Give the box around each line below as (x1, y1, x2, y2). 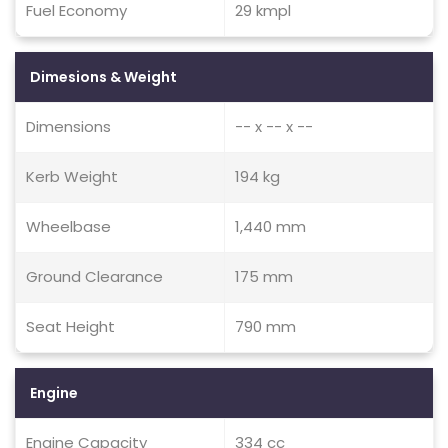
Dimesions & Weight (30, 67, 177, 87)
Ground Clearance (26, 266, 163, 287)
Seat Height (26, 316, 115, 337)
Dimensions (26, 116, 111, 137)
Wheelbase (26, 216, 111, 237)
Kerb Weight (26, 166, 118, 187)
